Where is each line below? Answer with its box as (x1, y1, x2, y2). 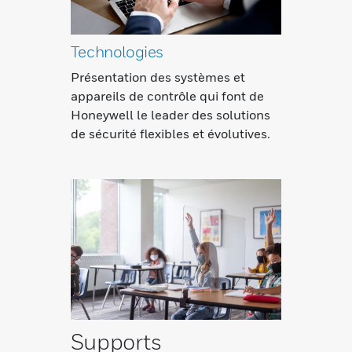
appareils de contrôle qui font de (70, 87, 264, 104)
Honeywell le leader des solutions (70, 106, 270, 123)
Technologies (70, 42, 164, 61)
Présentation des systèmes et (70, 68, 245, 85)
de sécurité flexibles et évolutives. (70, 125, 270, 141)
